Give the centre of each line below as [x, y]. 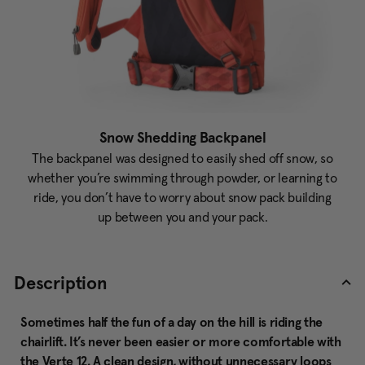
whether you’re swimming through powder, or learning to [182, 178]
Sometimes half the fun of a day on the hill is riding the [172, 322]
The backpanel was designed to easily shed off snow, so [182, 158]
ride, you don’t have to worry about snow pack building [182, 198]
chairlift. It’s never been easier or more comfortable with [181, 342]
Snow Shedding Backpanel [182, 138]
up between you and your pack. [182, 217]
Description [61, 283]
